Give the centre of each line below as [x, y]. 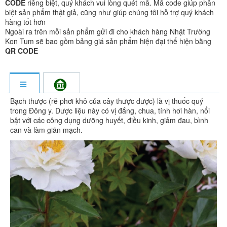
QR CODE [22, 50]
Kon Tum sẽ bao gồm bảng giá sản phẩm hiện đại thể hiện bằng [108, 41]
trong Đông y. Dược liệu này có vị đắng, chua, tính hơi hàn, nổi [110, 110]
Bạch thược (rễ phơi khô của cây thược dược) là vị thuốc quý [107, 101]
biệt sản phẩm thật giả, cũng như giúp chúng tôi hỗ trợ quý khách [109, 12]
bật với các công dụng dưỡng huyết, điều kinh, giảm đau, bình [109, 120]
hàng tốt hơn [25, 22]
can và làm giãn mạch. [47, 129]
